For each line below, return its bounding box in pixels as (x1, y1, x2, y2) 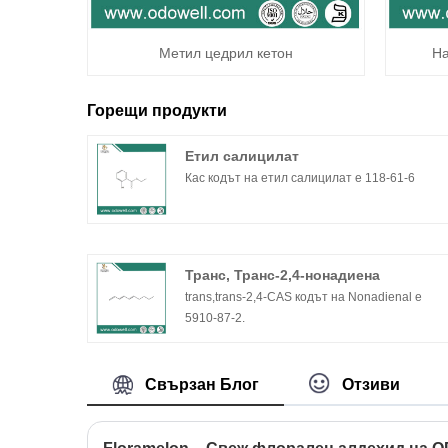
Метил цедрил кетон (158, 44, 293, 61)
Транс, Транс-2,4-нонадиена (185, 267, 381, 284)
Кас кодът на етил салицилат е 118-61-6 (185, 171, 416, 186)
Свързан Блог (145, 376, 259, 394)
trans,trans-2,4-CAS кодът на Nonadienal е (185, 290, 423, 305)
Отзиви (342, 376, 400, 394)
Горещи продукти (87, 102, 227, 120)
